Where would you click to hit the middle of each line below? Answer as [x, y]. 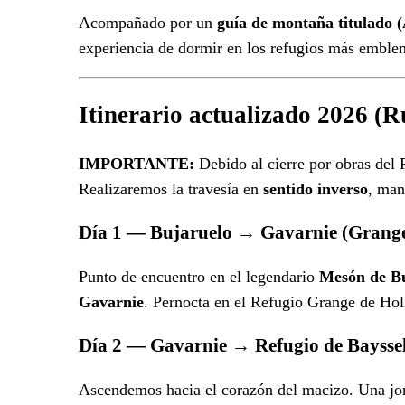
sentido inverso [316, 189]
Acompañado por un [148, 23]
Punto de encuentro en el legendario [199, 277]
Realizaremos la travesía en [171, 189]
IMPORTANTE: [137, 164]
